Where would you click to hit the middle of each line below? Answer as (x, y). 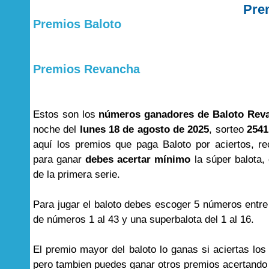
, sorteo (228, 129)
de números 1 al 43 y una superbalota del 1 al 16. (144, 219)
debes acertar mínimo (138, 159)
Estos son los (66, 114)
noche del (56, 129)
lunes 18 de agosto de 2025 (144, 129)
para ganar (59, 159)
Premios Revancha (86, 69)
